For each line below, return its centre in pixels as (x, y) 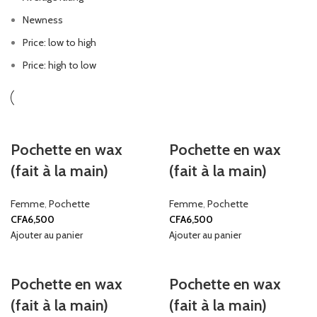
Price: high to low (59, 65)
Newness (43, 19)
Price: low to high (59, 42)
